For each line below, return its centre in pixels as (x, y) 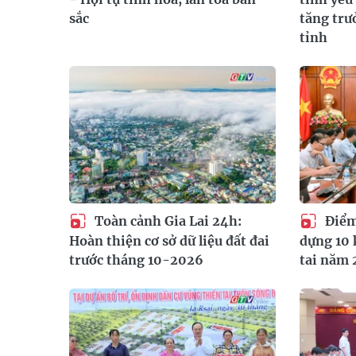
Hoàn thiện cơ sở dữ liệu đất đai (169, 240)
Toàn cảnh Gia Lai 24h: (166, 221)
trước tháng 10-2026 (136, 259)
